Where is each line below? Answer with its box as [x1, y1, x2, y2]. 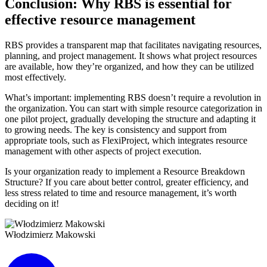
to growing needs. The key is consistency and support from [5, 125, 226, 135]
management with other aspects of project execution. [5, 146, 201, 157]
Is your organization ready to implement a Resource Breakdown [5, 166, 245, 177]
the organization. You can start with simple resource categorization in [5, 103, 262, 114]
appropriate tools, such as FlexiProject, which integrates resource [5, 135, 247, 146]
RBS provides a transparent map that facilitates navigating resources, [5, 40, 262, 51]
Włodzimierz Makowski [5, 229, 95, 240]
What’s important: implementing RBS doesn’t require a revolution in [5, 92, 261, 103]
